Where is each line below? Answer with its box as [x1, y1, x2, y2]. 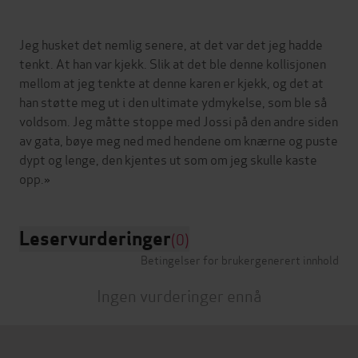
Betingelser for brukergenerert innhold [141, 250, 339, 268]
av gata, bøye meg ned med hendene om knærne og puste [19, 129, 338, 149]
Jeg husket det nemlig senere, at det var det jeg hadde [19, 34, 323, 53]
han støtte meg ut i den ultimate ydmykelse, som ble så [19, 91, 327, 110]
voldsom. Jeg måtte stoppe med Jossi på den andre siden [19, 110, 338, 129]
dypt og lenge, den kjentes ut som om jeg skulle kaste [19, 149, 317, 168]
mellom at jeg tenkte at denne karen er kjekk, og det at [19, 72, 324, 91]
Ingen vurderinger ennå [96, 282, 262, 307]
